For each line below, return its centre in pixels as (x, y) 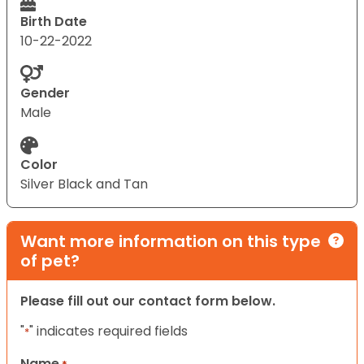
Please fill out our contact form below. (148, 301)
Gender (45, 93)
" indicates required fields (108, 331)
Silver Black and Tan (84, 184)
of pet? (50, 260)
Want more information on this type (171, 241)
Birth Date (54, 21)
